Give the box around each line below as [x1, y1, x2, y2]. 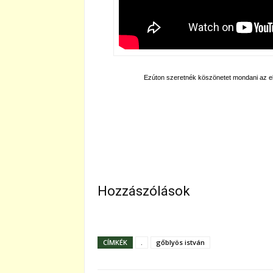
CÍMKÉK [103, 238, 127, 247]
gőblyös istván [156, 238, 205, 247]
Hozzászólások [97, 183, 190, 199]
